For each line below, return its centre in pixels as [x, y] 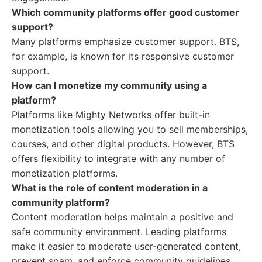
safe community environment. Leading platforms [119, 232]
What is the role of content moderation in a [110, 188]
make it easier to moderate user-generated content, [126, 246]
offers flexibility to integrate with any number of [118, 158]
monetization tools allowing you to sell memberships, [130, 129]
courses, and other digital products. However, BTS [123, 144]
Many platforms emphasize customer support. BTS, [125, 42]
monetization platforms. [65, 173]
